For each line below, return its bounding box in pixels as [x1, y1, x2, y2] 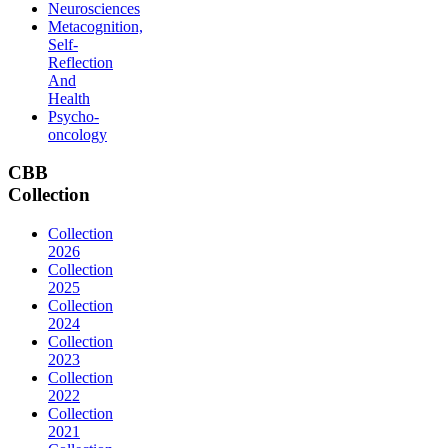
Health [48, 89, 90, 107]
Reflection [48, 53, 113, 71]
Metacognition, [48, 17, 143, 35]
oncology [48, 125, 107, 143]
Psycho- [48, 107, 99, 125]
